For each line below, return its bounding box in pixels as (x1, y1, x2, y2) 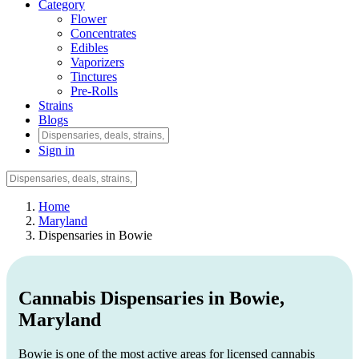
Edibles (71, 41, 108, 55)
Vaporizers (71, 55, 124, 70)
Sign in (38, 143, 75, 158)
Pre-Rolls (71, 84, 118, 99)
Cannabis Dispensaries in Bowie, (18, 288, 284, 309)
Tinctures (71, 70, 117, 84)
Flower (71, 12, 107, 26)
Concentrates (71, 26, 136, 41)
